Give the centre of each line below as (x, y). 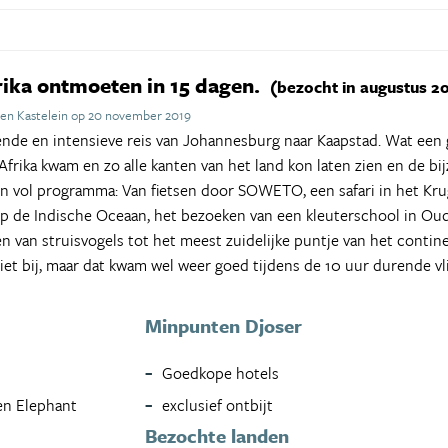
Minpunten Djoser (224, 325)
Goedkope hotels (221, 372)
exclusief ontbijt (218, 404)
